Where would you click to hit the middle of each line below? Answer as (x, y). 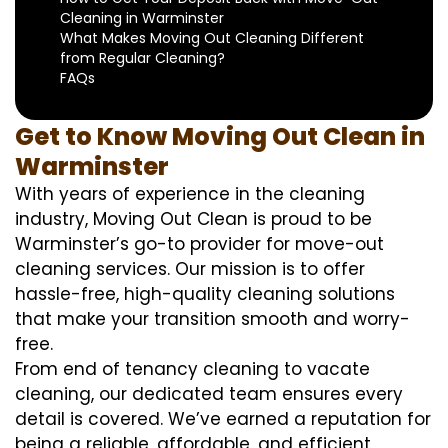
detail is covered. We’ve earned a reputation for (223, 419)
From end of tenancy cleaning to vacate (192, 369)
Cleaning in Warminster (142, 18)
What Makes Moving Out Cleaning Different (212, 38)
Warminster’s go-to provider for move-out (199, 244)
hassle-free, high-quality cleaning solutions (205, 294)
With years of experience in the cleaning (190, 194)
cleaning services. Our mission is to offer (190, 269)
